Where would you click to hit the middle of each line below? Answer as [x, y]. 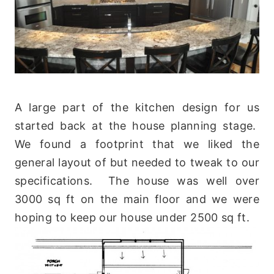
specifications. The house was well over [137, 181]
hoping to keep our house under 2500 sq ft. [132, 218]
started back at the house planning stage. [137, 126]
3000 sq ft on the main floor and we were [137, 199]
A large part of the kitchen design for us [137, 108]
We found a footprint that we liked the [137, 144]
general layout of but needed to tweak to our [137, 163]
